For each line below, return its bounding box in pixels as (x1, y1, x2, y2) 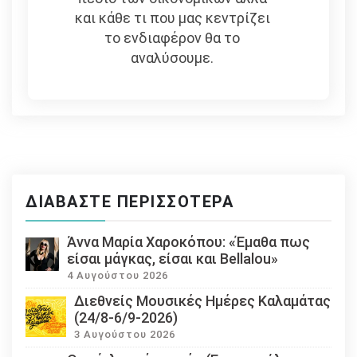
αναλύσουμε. (131, 49, 214, 67)
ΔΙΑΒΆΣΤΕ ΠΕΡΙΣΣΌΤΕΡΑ (25, 192, 233, 212)
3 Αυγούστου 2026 (74, 328, 175, 341)
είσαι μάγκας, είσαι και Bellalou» (66, 250, 278, 268)
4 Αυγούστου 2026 (66, 269, 168, 282)
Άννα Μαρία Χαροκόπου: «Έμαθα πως (66, 233, 310, 251)
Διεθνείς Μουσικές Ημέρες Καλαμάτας (74, 292, 331, 310)
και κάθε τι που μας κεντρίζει (74, 10, 270, 27)
